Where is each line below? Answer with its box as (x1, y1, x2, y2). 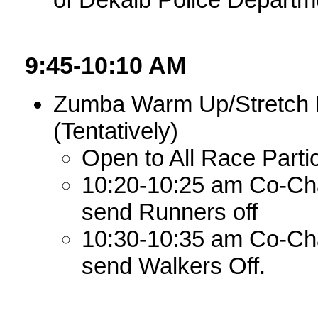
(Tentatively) (53, 118, 179, 145)
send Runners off (82, 199, 258, 226)
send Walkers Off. (82, 253, 266, 280)
